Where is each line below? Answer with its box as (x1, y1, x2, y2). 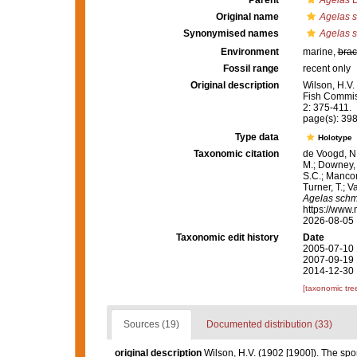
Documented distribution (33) (206, 319, 332, 331)
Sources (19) (123, 319, 179, 331)
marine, (302, 46, 338, 57)
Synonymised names (182, 28, 279, 39)
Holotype (317, 133, 355, 143)
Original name (215, 11, 279, 22)
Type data (234, 131, 279, 143)
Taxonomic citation (193, 148, 279, 160)
